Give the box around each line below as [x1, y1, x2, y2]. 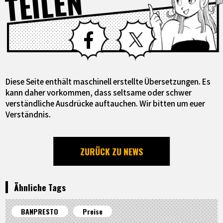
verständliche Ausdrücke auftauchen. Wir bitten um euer [5, 97, 206, 109]
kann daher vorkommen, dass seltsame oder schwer [5, 86, 192, 98]
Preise [82, 206, 103, 217]
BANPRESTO [21, 206, 59, 217]
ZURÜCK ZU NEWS [80, 144, 143, 158]
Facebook [110, 18, 147, 30]
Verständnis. [5, 108, 51, 119]
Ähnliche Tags [13, 180, 66, 194]
